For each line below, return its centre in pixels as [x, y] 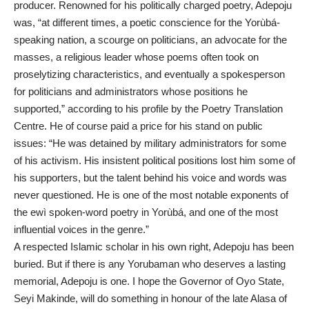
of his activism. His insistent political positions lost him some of [154, 160]
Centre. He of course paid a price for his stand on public [138, 126]
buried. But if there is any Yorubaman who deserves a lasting [150, 263]
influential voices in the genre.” [83, 229]
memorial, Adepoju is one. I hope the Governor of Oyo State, [149, 281]
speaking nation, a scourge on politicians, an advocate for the [150, 39]
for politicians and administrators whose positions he [131, 91]
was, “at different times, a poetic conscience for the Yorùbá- [147, 22]
